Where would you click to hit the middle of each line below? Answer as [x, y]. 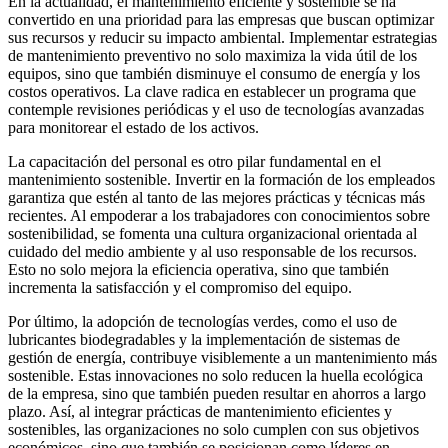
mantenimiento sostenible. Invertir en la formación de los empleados [221, 180]
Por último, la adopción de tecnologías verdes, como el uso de [202, 322]
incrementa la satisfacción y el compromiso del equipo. [180, 288]
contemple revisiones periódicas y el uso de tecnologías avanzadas [216, 110]
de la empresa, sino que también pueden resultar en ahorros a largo [217, 394]
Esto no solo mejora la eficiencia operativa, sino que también [198, 270]
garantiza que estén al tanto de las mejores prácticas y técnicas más [216, 198]
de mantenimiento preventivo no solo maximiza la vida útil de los [212, 56]
